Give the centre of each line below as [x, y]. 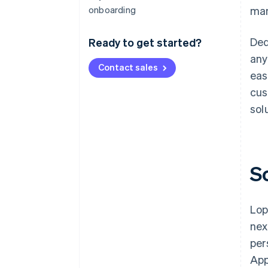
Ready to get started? [145, 42]
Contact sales [128, 67]
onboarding [112, 10]
